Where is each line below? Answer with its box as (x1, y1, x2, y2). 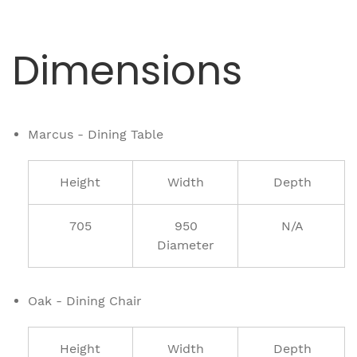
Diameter (157, 237, 215, 253)
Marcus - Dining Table (28, 126, 163, 142)
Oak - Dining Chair (28, 292, 142, 308)
